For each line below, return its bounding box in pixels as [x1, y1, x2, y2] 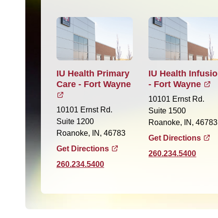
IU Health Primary [56, 68, 129, 78]
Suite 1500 [148, 106, 186, 115]
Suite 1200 [56, 117, 94, 126]
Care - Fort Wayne [56, 79, 131, 89]
